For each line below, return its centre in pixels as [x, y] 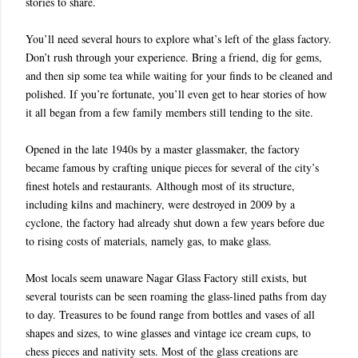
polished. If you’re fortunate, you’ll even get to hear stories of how [176, 94]
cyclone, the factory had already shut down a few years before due [175, 223]
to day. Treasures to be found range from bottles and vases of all [170, 315]
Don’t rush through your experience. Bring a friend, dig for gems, [174, 58]
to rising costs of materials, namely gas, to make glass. [149, 241]
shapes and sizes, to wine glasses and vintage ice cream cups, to [168, 333]
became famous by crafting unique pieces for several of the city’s [172, 168]
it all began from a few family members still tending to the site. [171, 113]
